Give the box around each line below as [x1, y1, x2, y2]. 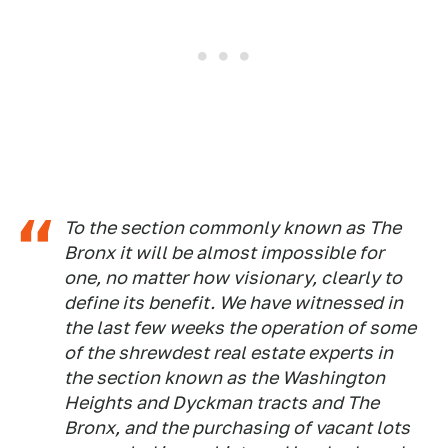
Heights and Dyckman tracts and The [64, 392, 379, 414]
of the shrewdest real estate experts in [64, 342, 393, 364]
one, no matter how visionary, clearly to [64, 267, 402, 289]
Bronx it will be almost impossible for [64, 242, 384, 264]
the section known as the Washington [64, 367, 385, 389]
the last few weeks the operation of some [64, 317, 416, 339]
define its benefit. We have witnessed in [64, 292, 403, 314]
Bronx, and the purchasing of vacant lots [64, 417, 410, 439]
